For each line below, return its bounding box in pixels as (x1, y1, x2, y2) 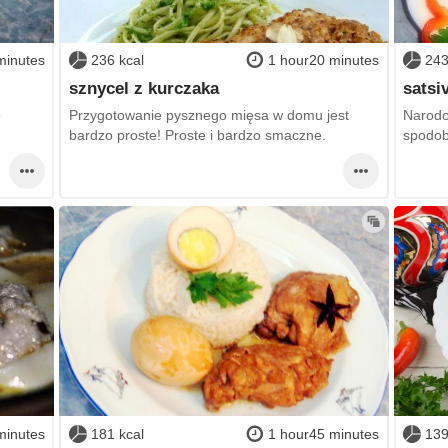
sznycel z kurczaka (68, 78, 219, 97)
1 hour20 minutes (268, 52, 380, 69)
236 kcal (90, 52, 144, 69)
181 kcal (90, 425, 144, 442)
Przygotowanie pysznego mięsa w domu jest (68, 107, 349, 124)
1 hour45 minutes (268, 425, 380, 442)
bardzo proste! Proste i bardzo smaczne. (68, 127, 326, 144)
